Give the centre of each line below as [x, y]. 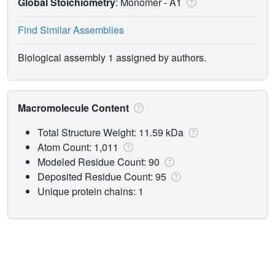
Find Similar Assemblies [71, 29]
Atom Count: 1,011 [79, 147]
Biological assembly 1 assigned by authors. [112, 57]
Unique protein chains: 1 [91, 191]
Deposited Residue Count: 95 [103, 176]
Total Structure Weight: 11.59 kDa [112, 132]
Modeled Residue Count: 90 [100, 161]
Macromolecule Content [75, 107]
